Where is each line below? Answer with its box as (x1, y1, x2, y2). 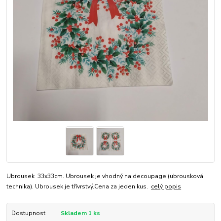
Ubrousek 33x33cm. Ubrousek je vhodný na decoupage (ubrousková (6, 172, 204, 181)
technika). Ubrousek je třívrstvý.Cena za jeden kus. (6, 183, 151, 191)
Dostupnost (11, 209, 45, 218)
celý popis (151, 183, 182, 191)
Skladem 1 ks (60, 209, 100, 218)
